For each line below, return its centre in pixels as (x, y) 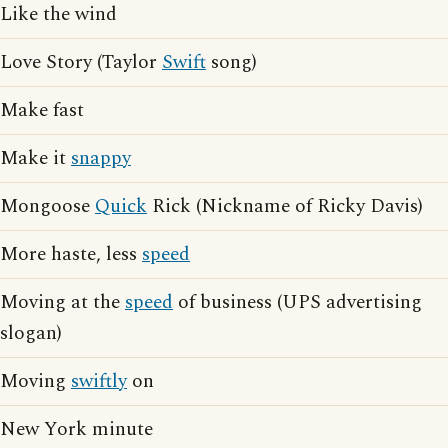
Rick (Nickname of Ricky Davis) (285, 207)
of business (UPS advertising (297, 303)
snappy (101, 159)
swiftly (99, 382)
